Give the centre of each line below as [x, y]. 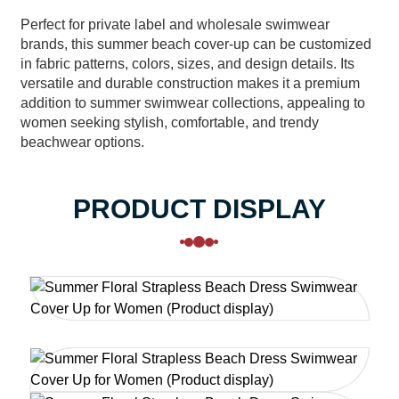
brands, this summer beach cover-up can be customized [195, 44]
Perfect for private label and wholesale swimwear [175, 24]
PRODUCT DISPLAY [199, 209]
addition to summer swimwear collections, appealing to [192, 103]
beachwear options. [82, 142]
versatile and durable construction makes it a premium [190, 83]
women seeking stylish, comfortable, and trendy [169, 122]
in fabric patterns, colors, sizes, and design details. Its [187, 64]
